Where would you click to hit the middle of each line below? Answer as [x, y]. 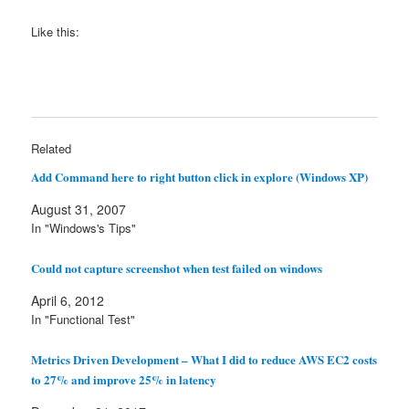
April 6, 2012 [68, 300]
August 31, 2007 [79, 210]
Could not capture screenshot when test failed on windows [177, 267]
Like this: [56, 32]
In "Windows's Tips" [84, 228]
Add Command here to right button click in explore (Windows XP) [200, 177]
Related [52, 149]
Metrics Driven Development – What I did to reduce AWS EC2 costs [204, 359]
